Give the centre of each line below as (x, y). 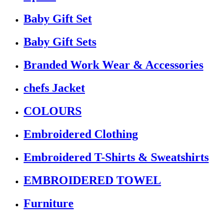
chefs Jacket (54, 88)
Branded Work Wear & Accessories (113, 65)
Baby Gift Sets (60, 42)
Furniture (49, 203)
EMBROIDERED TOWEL (92, 180)
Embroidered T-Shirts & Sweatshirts (116, 157)
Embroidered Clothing (81, 134)
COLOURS (53, 111)
